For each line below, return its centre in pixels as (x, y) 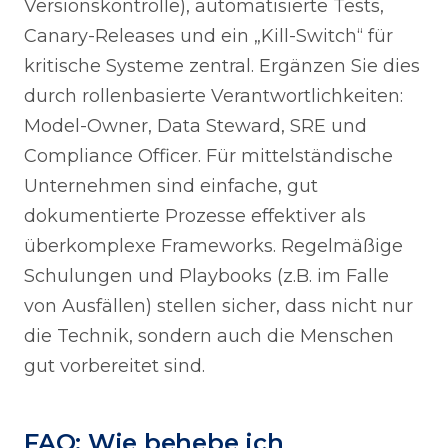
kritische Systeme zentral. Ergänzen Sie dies (222, 66)
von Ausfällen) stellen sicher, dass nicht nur (218, 306)
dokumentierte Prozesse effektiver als (195, 216)
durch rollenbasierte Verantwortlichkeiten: (213, 96)
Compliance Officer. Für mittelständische (208, 156)
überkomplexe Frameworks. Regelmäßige (213, 246)
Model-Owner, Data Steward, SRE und (195, 126)
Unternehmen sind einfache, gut (171, 186)
